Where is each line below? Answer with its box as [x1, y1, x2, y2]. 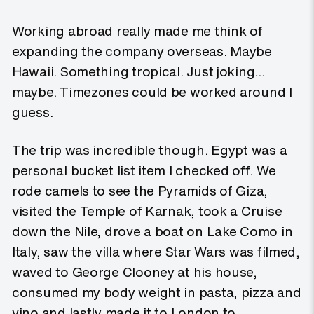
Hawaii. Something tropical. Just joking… [12, 62, 266, 81]
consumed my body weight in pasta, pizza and [12, 282, 301, 302]
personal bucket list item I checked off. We [12, 161, 276, 180]
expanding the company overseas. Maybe [12, 41, 272, 61]
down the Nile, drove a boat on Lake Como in [12, 221, 293, 241]
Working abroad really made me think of [12, 21, 263, 41]
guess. [12, 102, 53, 122]
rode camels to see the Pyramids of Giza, [12, 181, 268, 200]
